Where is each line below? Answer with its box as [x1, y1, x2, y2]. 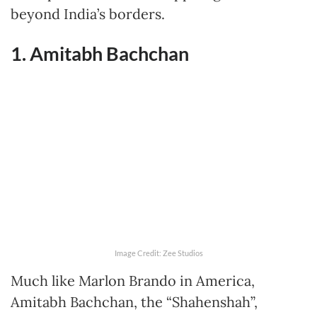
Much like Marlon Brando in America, [11, 272, 255, 290]
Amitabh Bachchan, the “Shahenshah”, [11, 293, 258, 311]
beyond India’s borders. [11, 4, 165, 23]
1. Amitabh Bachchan [11, 41, 189, 65]
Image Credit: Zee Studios [114, 248, 203, 258]
